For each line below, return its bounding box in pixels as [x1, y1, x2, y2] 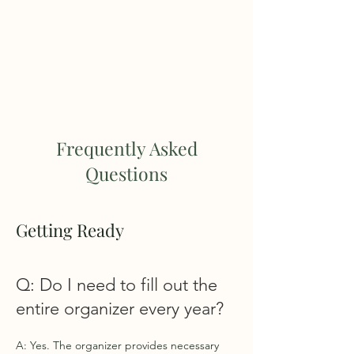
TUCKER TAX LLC [54, 58, 199, 73]
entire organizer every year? [16, 298, 224, 319]
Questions [85, 161, 168, 186]
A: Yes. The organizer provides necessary [16, 338, 219, 352]
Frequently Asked [55, 136, 198, 160]
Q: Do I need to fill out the [16, 274, 217, 296]
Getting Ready [16, 218, 124, 242]
